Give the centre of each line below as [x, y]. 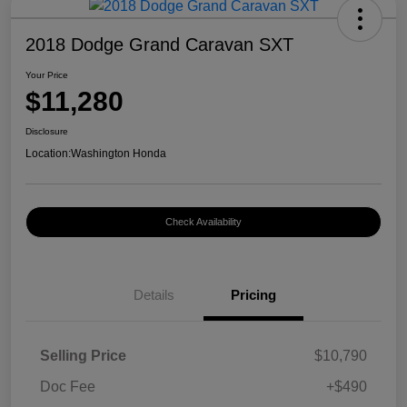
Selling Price [83, 356]
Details [154, 295]
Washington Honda [119, 154]
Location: [48, 154]
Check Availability [203, 222]
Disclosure [47, 132]
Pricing [253, 295]
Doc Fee [68, 387]
